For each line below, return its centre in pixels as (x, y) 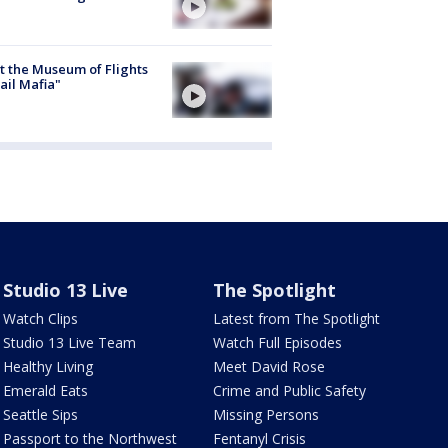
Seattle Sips (40, 415)
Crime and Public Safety (290, 391)
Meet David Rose (269, 367)
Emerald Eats (45, 391)
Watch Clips (40, 319)
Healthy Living (47, 367)
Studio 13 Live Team (69, 343)
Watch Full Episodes (278, 343)
